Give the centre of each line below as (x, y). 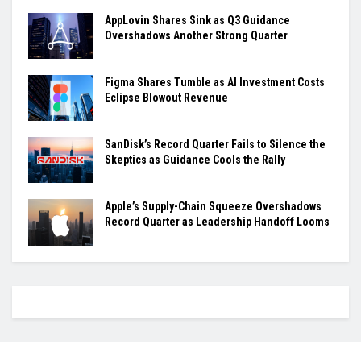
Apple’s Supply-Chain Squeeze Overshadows (213, 207)
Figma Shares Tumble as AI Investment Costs (215, 82)
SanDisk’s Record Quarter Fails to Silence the (215, 145)
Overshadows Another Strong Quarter (196, 35)
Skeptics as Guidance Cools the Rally (195, 160)
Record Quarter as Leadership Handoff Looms (217, 222)
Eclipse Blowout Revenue (166, 97)
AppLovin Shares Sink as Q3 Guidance (197, 20)
